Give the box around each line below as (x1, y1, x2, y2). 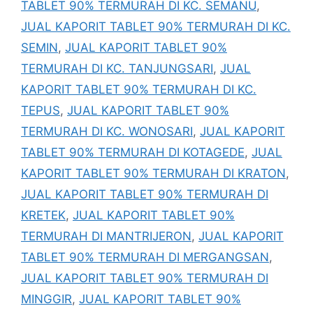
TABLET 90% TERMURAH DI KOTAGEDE (21, 145, 245, 159)
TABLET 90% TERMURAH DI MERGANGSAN (21, 249, 269, 264)
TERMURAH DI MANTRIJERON (21, 228, 191, 243)
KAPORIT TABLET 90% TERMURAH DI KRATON (21, 166, 286, 180)
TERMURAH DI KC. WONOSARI (21, 124, 193, 138)
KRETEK (21, 208, 66, 222)
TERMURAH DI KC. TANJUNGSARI (21, 61, 213, 75)
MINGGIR (21, 291, 72, 306)
